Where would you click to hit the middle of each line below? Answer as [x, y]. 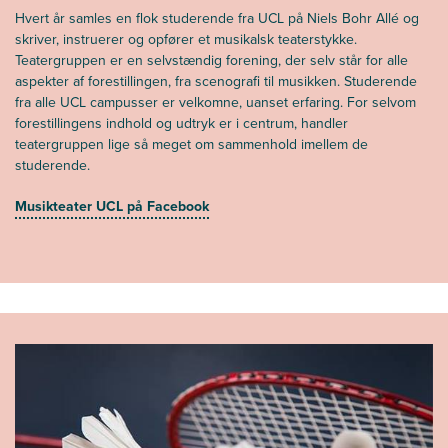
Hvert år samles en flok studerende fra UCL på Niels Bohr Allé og [217, 18]
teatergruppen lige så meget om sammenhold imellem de [191, 144]
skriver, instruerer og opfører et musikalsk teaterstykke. [186, 39]
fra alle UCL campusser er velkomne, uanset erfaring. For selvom [215, 102]
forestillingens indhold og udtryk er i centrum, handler [181, 123]
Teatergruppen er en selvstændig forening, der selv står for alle [211, 60]
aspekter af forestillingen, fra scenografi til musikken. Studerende [216, 81]
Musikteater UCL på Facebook [112, 206]
